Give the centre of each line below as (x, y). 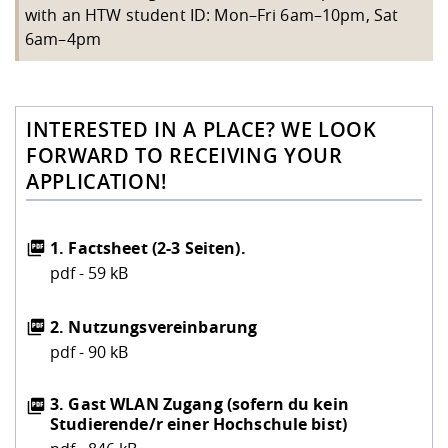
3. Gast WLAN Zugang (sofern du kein (199, 403)
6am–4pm (63, 38)
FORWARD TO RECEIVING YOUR (184, 155)
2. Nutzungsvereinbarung (154, 326)
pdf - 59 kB (89, 272)
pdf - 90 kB (89, 351)
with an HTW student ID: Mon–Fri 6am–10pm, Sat (212, 14)
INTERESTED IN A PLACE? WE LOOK (201, 129)
